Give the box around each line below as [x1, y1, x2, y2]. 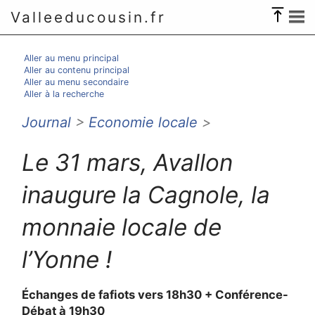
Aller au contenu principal [23, 65, 129, 75]
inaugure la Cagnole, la [22, 180, 271, 209]
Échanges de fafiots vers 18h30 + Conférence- [22, 288, 289, 302]
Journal [22, 113, 72, 131]
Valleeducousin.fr [11, 8, 166, 26]
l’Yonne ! [22, 245, 112, 274]
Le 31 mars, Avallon [22, 148, 233, 176]
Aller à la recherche [23, 89, 104, 99]
